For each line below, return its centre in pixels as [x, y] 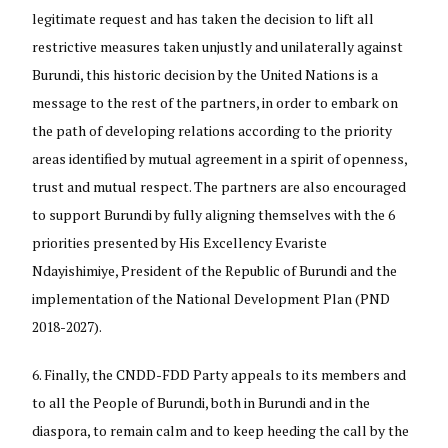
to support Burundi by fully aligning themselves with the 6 [214, 214]
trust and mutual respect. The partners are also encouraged [219, 186]
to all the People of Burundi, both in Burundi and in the [201, 402]
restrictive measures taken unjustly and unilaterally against [218, 46]
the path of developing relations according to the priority [212, 130]
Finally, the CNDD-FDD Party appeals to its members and [225, 374]
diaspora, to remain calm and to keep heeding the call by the [221, 430]
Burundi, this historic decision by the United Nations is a [205, 74]
